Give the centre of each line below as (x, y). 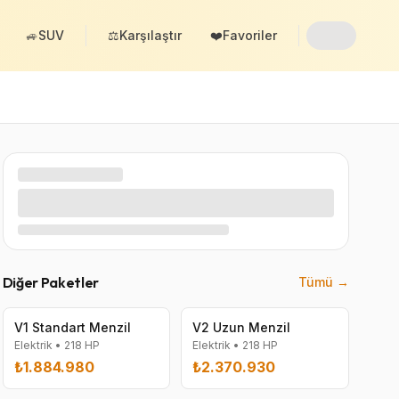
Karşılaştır (151, 35)
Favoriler (250, 35)
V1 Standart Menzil (72, 327)
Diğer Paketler (51, 282)
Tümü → (323, 282)
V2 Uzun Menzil (242, 327)
